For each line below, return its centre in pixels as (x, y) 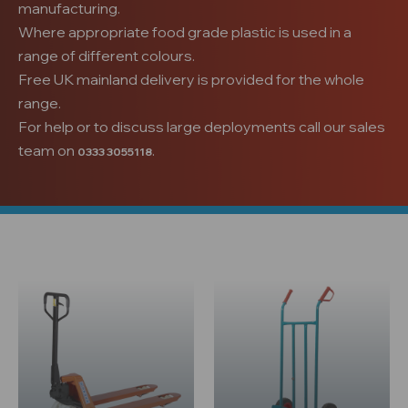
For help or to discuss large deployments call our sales (202, 127)
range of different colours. (108, 56)
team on (48, 150)
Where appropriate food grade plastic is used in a (185, 32)
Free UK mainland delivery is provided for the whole (191, 79)
